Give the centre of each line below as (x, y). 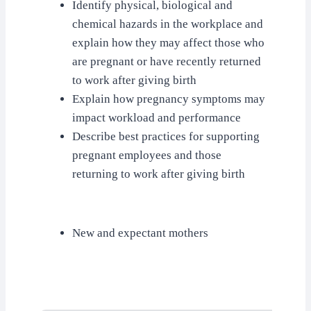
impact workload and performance (157, 118)
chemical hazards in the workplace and (168, 24)
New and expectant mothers (140, 233)
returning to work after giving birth (159, 174)
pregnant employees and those (147, 155)
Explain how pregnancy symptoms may (169, 99)
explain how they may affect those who (168, 43)
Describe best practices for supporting (166, 136)
